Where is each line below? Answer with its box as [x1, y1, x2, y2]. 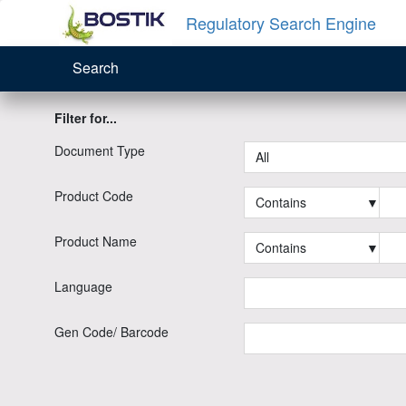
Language [54, 277, 112, 295]
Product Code [54, 187, 133, 205]
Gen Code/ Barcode [54, 323, 169, 341]
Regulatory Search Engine [186, 11, 377, 34]
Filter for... [54, 109, 117, 127]
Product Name [54, 232, 137, 250]
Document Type [54, 141, 145, 159]
